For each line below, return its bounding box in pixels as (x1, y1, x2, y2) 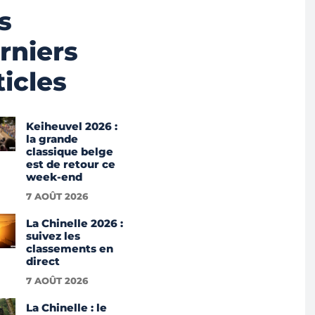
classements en (25, 242, 113, 256)
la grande (25, 132, 78, 146)
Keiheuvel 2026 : (25, 120, 117, 134)
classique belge (25, 145, 113, 159)
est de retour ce (25, 157, 115, 172)
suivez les (25, 229, 80, 243)
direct (25, 255, 60, 269)
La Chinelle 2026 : (25, 217, 123, 231)
